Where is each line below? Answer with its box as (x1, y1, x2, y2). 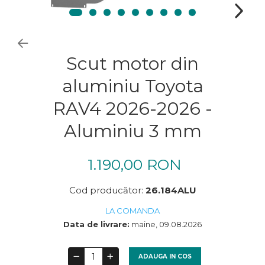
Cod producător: (69, 184, 146, 196)
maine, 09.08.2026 (130, 219, 202, 229)
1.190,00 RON (87, 155, 182, 173)
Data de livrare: (63, 219, 130, 229)
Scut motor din (66, 52, 199, 75)
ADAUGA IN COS (138, 252, 192, 260)
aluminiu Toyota (62, 75, 203, 97)
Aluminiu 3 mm (63, 119, 202, 142)
